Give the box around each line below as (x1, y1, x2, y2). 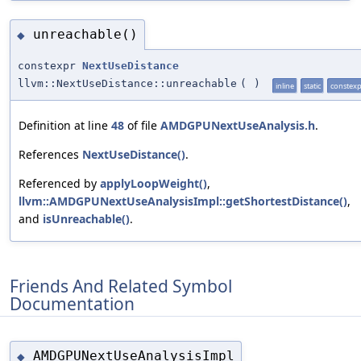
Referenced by (19, 175, 100, 191)
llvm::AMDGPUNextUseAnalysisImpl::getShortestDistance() (19, 193, 347, 209)
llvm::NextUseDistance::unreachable (18, 77, 237, 89)
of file (124, 117, 160, 133)
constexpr (18, 59, 82, 72)
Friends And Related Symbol (10, 275, 232, 298)
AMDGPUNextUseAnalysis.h (160, 117, 315, 133)
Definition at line (19, 117, 111, 133)
